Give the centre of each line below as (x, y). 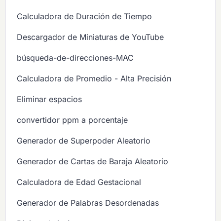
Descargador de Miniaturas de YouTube (91, 37)
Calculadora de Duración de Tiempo (85, 16)
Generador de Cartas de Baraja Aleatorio (93, 161)
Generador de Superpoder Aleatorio (84, 140)
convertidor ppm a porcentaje (73, 120)
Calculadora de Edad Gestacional (79, 182)
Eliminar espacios (50, 99)
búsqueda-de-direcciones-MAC (75, 57)
